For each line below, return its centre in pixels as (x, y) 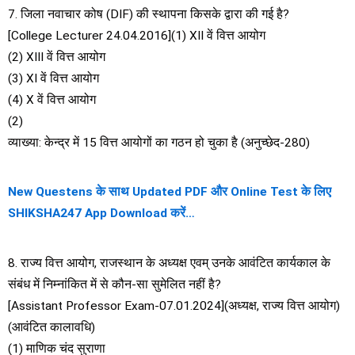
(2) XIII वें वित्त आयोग (57, 57)
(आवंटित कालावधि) (52, 327)
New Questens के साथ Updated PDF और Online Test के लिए (170, 192)
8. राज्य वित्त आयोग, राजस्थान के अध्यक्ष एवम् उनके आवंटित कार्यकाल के (169, 263)
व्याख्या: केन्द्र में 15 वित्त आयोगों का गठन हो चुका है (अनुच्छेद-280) (159, 142)
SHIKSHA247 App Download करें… (101, 214)
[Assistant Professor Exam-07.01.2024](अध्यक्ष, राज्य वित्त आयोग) (174, 305)
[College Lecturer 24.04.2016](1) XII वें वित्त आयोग (137, 35)
